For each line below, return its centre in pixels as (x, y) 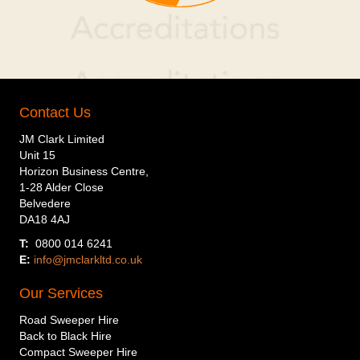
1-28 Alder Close (61, 187)
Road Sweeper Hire (69, 319)
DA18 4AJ (45, 219)
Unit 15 (37, 155)
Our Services (61, 293)
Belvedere (45, 203)
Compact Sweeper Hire (78, 352)
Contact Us (55, 112)
